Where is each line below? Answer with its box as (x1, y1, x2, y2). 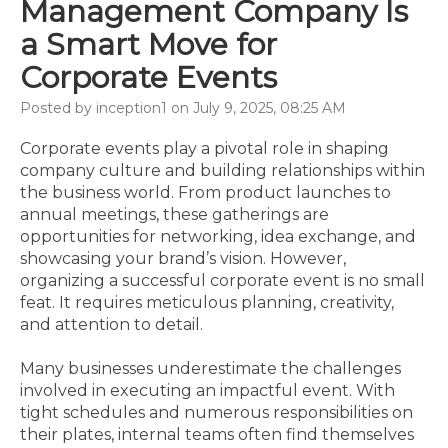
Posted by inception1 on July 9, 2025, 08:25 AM (20, 99, 346, 117)
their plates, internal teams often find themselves (20, 425, 414, 444)
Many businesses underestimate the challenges (20, 359, 401, 378)
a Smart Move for (20, 26, 277, 63)
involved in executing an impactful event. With (20, 381, 395, 400)
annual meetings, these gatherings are (20, 205, 329, 224)
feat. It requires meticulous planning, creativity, (20, 293, 394, 312)
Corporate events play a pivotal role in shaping (20, 139, 389, 158)
